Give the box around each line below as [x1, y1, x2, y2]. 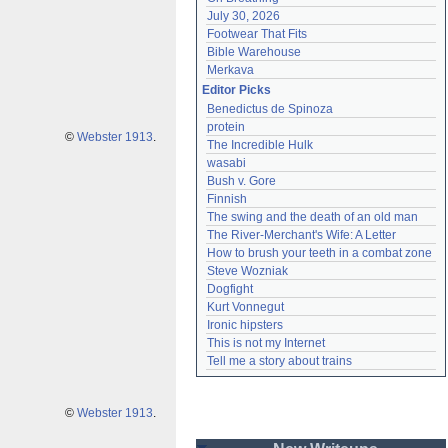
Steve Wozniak [207, 264, 288, 278]
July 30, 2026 [207, 9, 280, 23]
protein [207, 120, 245, 134]
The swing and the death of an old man [207, 210, 418, 224]
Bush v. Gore [207, 174, 276, 188]
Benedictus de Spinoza [207, 102, 333, 116]
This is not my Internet [207, 336, 325, 350]
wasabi [207, 156, 246, 170]
